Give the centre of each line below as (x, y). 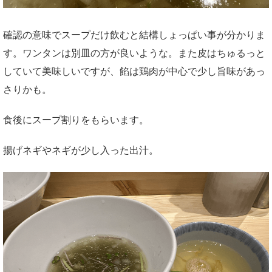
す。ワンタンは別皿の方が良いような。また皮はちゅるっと (134, 53)
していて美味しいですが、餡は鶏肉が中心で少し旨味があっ (134, 72)
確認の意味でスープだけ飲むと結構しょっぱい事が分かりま (134, 35)
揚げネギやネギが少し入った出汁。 (81, 151)
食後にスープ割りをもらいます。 (76, 120)
